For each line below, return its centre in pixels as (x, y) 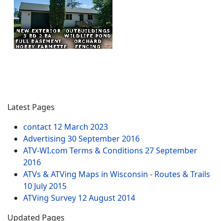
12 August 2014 (107, 198)
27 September (171, 150)
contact (38, 127)
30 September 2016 (104, 139)
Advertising (45, 139)
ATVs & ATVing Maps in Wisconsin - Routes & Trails (117, 174)
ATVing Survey (51, 198)
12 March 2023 (81, 127)
